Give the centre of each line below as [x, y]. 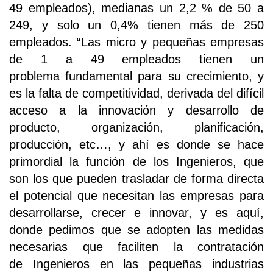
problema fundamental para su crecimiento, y [136, 76]
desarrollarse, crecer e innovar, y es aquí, [136, 212]
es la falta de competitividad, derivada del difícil [136, 93]
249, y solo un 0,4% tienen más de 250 [136, 25]
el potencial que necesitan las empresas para [136, 195]
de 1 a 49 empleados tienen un [136, 59]
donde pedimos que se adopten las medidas [136, 229]
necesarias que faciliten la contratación [136, 246]
